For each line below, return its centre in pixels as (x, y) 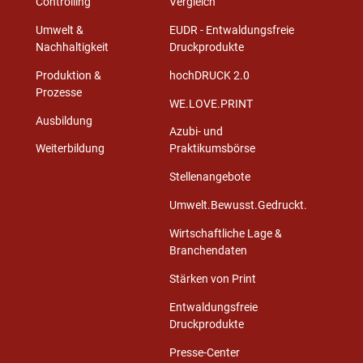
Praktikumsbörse (212, 149)
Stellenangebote (210, 177)
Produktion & (68, 75)
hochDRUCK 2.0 (209, 75)
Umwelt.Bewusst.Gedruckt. (238, 206)
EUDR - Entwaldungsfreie (232, 30)
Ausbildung (64, 121)
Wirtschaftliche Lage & (226, 234)
